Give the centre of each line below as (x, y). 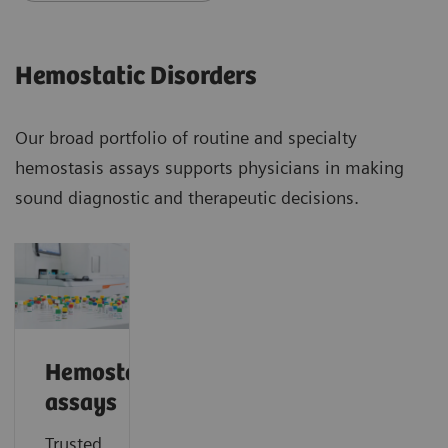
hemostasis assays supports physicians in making (209, 168)
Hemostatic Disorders (136, 77)
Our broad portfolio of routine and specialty (186, 138)
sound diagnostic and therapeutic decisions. (187, 198)
